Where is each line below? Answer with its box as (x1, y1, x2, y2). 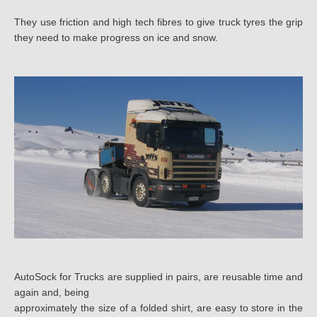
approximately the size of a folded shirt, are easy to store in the (14, 302, 303, 314)
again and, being (14, 287, 89, 299)
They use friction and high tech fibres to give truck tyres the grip (14, 16, 303, 28)
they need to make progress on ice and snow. (14, 32, 218, 44)
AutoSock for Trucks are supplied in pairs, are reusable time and (14, 271, 303, 283)
